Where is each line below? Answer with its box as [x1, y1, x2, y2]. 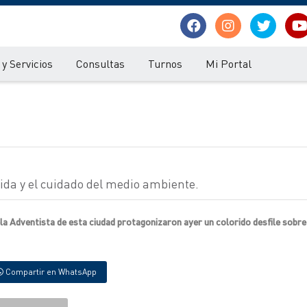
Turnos [148, 56, 182, 71]
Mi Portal [206, 56, 251, 71]
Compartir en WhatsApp [3, 267, 97, 277]
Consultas [76, 56, 125, 71]
